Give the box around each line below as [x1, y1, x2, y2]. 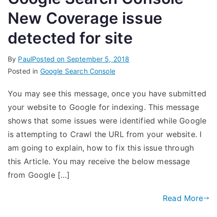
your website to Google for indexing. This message [8, 102, 199, 112]
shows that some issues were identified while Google [8, 116, 207, 125]
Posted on [32, 55, 67, 63]
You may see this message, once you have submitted [8, 89, 206, 98]
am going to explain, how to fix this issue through [8, 143, 194, 153]
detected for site [8, 29, 133, 47]
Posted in [8, 67, 40, 75]
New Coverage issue [8, 9, 162, 28]
